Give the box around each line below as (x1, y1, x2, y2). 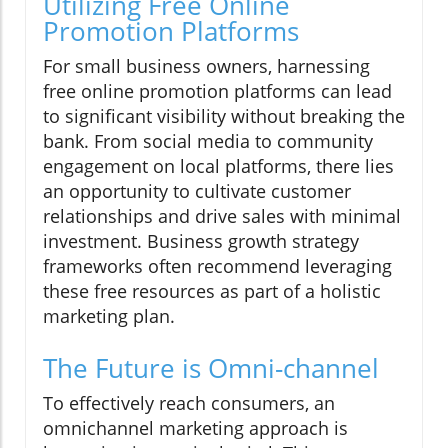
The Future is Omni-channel (43, 350, 379, 387)
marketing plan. (43, 304, 175, 329)
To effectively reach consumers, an (43, 391, 335, 416)
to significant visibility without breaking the (43, 104, 405, 129)
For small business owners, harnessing (43, 54, 370, 79)
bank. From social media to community (43, 129, 373, 154)
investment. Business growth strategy (43, 229, 359, 254)
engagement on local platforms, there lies (43, 154, 394, 179)
